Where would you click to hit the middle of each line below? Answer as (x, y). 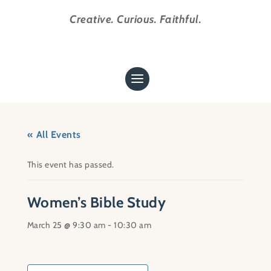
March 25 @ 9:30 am (66, 225)
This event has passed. (70, 165)
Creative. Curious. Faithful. (135, 19)
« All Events (54, 135)
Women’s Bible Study (96, 202)
